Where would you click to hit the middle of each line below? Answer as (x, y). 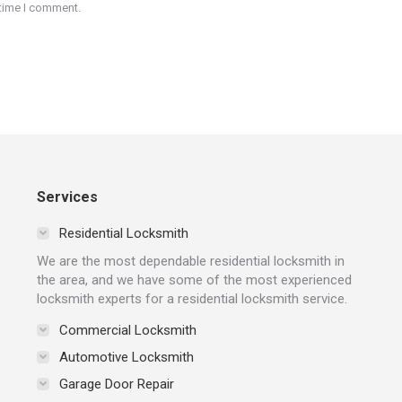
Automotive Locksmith (126, 357)
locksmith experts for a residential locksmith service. (192, 298)
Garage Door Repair (116, 384)
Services (67, 197)
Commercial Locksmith (127, 330)
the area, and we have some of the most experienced (194, 280)
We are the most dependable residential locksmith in (190, 261)
